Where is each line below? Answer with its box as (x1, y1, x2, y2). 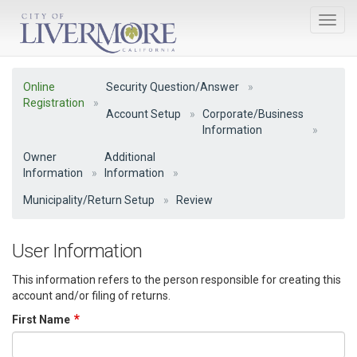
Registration (23, 96, 84, 109)
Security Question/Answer (105, 80, 239, 93)
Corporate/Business (202, 108, 304, 120)
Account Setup (105, 108, 181, 120)
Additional (104, 151, 155, 163)
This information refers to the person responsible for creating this (12, 273, 341, 286)
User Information (12, 240, 143, 262)
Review (175, 194, 213, 206)
